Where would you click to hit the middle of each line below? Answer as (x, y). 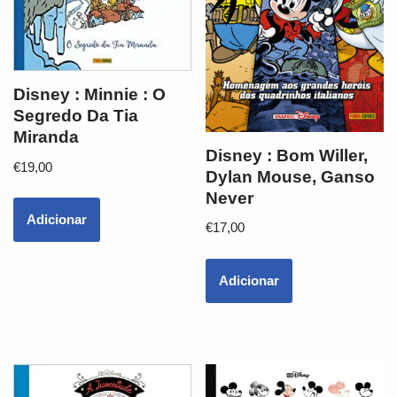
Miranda (46, 137)
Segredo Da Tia (76, 116)
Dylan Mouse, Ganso (291, 176)
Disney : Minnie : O (90, 95)
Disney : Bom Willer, (287, 155)
